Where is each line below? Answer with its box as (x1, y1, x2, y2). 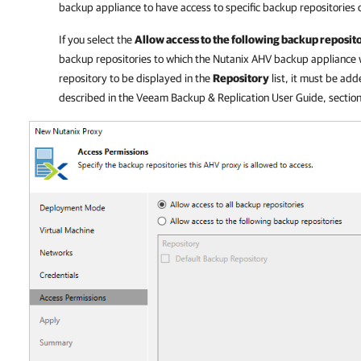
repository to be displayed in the (59, 72, 213, 85)
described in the (59, 91, 136, 104)
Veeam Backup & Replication (136, 91, 269, 104)
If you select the (59, 33, 135, 46)
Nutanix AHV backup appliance (213, 52, 356, 65)
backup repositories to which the (59, 52, 213, 65)
